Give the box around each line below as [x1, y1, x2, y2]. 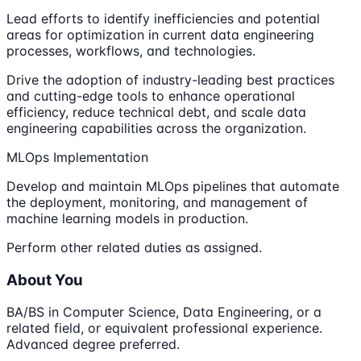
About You [6, 270, 83, 289]
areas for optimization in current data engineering [6, 26, 314, 43]
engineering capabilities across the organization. [6, 119, 306, 136]
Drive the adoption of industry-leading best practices [6, 71, 334, 88]
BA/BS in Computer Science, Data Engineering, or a [6, 304, 322, 321]
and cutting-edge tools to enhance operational [6, 87, 295, 104]
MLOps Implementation [6, 148, 148, 165]
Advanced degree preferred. [6, 336, 180, 353]
